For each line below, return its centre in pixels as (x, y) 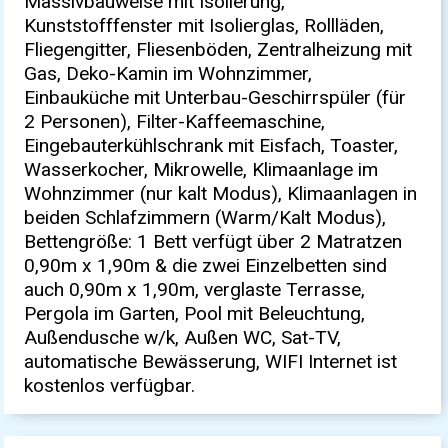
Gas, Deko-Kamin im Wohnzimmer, (168, 73)
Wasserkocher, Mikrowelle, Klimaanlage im (201, 169)
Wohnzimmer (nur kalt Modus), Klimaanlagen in (221, 193)
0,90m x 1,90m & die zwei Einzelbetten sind (206, 265)
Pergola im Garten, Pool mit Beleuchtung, (195, 313)
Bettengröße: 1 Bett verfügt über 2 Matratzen (213, 241)
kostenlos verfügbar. (110, 385)
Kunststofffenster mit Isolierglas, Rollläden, (204, 25)
